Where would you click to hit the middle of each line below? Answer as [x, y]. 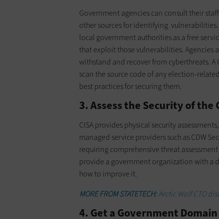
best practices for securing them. [131, 86]
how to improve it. [108, 174]
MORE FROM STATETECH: [118, 194]
